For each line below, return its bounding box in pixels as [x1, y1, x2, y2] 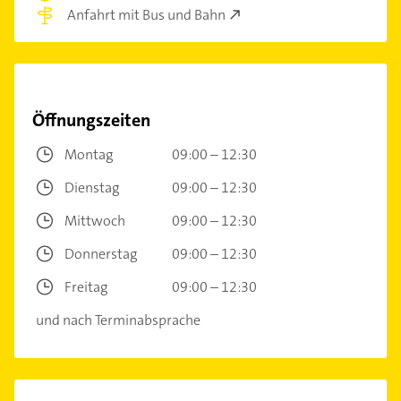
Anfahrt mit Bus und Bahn [67, 4, 226, 24]
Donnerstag [64, 243, 137, 263]
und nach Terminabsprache [36, 310, 200, 329]
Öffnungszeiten [32, 107, 150, 132]
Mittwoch [64, 210, 125, 230]
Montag [64, 144, 113, 164]
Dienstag [64, 177, 119, 197]
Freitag [64, 277, 107, 296]
